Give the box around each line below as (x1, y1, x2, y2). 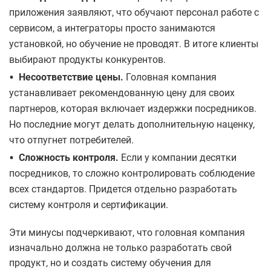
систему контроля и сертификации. (9, 199, 168, 211)
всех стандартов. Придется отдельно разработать (9, 183, 237, 195)
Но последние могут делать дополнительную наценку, (9, 119, 255, 131)
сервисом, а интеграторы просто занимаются (9, 22, 215, 34)
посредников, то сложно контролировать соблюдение (9, 168, 255, 180)
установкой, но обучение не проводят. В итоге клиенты (9, 38, 258, 50)
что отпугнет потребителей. (9, 134, 134, 146)
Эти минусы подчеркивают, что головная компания (9, 227, 245, 239)
